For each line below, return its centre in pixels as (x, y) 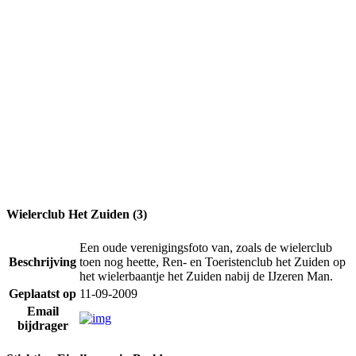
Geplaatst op (43, 293)
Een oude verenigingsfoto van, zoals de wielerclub (206, 247)
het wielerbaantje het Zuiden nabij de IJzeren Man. (206, 276)
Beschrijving (43, 261)
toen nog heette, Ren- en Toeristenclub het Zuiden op (213, 261)
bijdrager (43, 325)
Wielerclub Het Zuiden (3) (77, 214)
